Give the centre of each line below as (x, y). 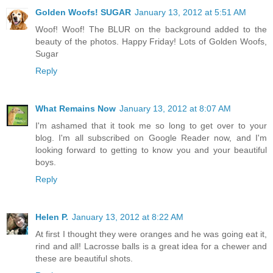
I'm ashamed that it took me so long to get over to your (151, 126)
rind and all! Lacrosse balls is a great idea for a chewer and (151, 246)
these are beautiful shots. (84, 259)
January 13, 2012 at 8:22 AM (128, 217)
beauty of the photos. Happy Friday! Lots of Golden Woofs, (151, 42)
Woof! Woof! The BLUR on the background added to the (151, 30)
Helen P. (52, 217)
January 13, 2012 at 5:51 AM (190, 12)
